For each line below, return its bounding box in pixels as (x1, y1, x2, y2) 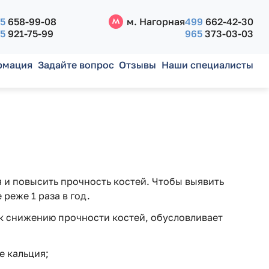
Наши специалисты (161, 59, 253, 71)
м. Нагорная (126, 16, 185, 28)
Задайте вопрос (37, 59, 114, 71)
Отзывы (119, 59, 157, 71)
